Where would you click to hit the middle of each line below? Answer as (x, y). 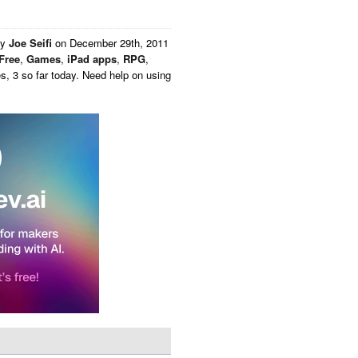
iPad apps (92, 59)
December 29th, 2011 (119, 43)
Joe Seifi (30, 43)
